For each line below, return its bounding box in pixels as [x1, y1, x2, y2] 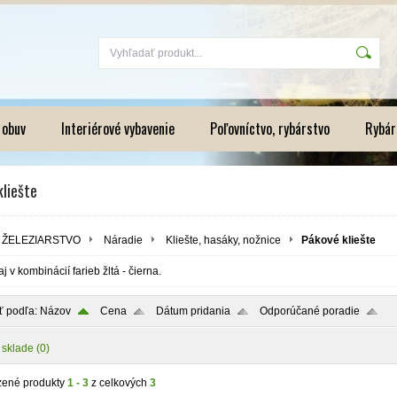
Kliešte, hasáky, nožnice [166, 234, 281, 246]
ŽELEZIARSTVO [2, 234, 81, 246]
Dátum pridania [156, 305, 230, 317]
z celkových [89, 377, 150, 389]
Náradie [104, 234, 143, 246]
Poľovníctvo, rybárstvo [210, 118, 330, 139]
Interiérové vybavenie [61, 118, 175, 139]
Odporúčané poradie [260, 305, 360, 317]
